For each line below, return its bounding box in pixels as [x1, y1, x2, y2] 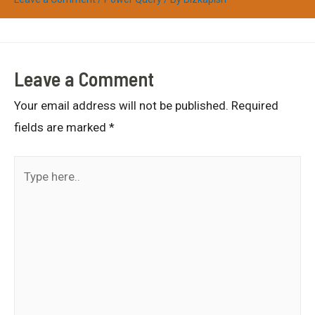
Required [231, 98, 278, 112]
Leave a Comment [14, 66, 154, 91]
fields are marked [14, 120, 109, 134]
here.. [13, 181, 42, 195]
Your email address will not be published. [14, 98, 229, 112]
